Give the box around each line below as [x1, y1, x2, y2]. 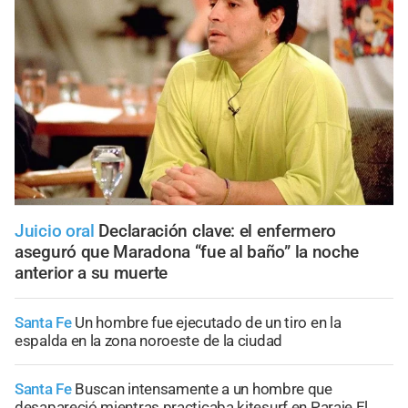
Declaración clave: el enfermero [98, 219, 337, 241]
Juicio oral [15, 219, 95, 241]
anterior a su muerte [15, 261, 168, 283]
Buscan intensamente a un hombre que [75, 379, 332, 398]
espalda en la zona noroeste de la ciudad [15, 331, 282, 350]
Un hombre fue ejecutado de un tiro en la [75, 312, 342, 331]
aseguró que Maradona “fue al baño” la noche [15, 240, 360, 262]
